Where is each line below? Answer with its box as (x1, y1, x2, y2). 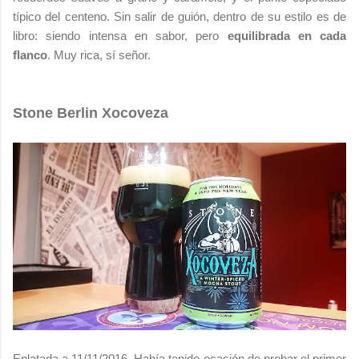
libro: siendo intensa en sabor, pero (13, 28, 228, 42)
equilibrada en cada (227, 28, 346, 42)
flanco (13, 47, 47, 62)
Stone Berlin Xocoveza (13, 104, 168, 121)
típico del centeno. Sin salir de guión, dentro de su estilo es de (13, 9, 346, 23)
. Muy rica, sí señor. (47, 47, 151, 62)
